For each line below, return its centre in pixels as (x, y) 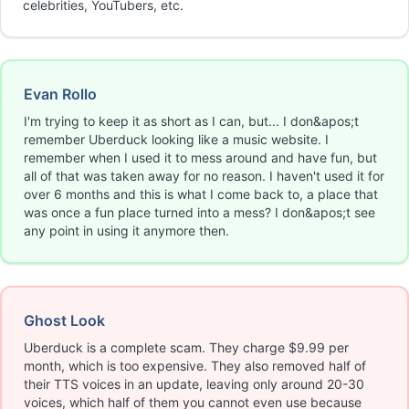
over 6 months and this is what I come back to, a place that (201, 194)
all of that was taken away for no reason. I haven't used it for (204, 176)
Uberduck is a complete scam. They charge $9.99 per (186, 347)
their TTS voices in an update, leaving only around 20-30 (194, 384)
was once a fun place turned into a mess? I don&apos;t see (199, 212)
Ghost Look (64, 320)
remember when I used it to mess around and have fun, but (200, 157)
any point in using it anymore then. (126, 231)
